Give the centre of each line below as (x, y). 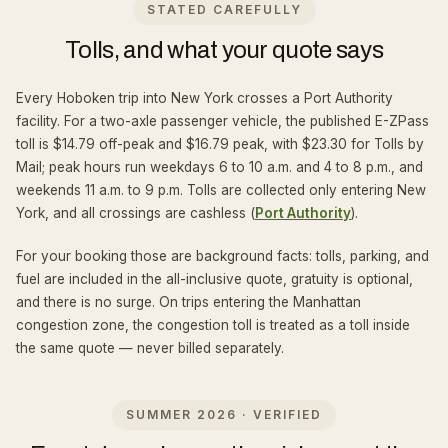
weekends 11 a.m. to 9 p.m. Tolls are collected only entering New (221, 190)
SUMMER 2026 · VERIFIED (224, 414)
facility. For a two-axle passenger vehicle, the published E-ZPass (222, 121)
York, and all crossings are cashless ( (135, 213)
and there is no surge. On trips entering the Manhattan (188, 302)
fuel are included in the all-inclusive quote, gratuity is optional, (214, 279)
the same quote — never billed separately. (150, 348)
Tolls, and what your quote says (224, 50)
